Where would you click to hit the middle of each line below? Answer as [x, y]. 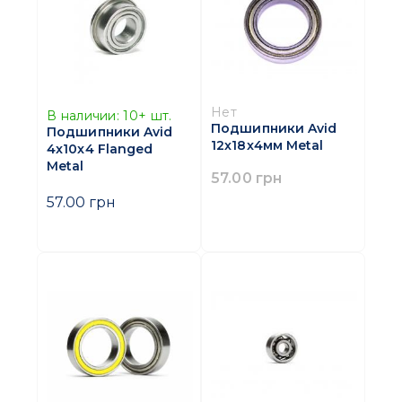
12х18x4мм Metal [267, 146]
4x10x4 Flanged [100, 149]
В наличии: [83, 115]
